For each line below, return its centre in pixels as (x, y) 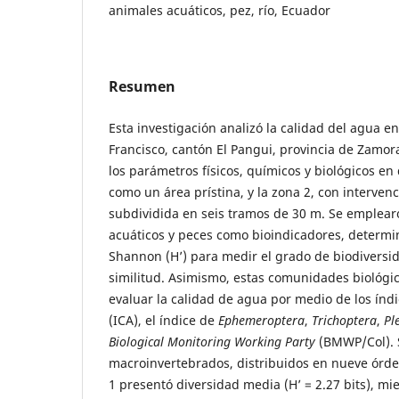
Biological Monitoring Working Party (212, 341)
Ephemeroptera (261, 320)
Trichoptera (342, 320)
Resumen (142, 86)
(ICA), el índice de (163, 320)
